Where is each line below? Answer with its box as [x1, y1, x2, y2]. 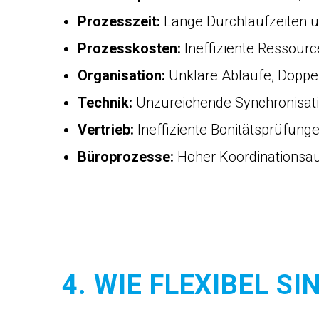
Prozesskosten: [78, 40, 181, 57]
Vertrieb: [78, 121, 134, 138]
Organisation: [78, 67, 165, 84]
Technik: [78, 94, 132, 111]
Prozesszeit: [78, 13, 160, 30]
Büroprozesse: [78, 148, 174, 165]
